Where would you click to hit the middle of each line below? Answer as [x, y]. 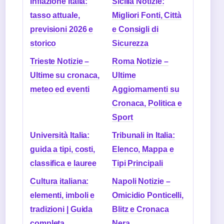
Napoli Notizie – [141, 181]
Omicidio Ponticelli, [148, 195]
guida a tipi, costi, [63, 149]
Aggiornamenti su [146, 89]
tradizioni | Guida [61, 209]
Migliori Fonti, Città [147, 15]
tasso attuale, [55, 15]
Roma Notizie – [140, 61]
